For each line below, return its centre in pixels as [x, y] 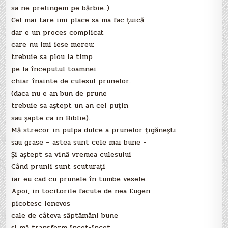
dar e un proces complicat [58, 33]
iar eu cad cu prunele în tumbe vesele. [79, 179]
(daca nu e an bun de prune [59, 94]
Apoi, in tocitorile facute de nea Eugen [81, 191]
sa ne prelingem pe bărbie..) [61, 8]
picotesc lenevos [41, 204]
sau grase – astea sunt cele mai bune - [79, 142]
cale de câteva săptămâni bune [65, 216]
